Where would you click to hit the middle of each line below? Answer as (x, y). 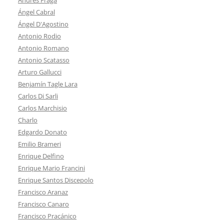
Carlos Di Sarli (38, 96)
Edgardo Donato (42, 132)
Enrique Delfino (41, 156)
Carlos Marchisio (42, 108)
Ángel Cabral (36, 12)
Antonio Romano (43, 48)
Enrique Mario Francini (51, 168)
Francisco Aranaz (43, 192)
